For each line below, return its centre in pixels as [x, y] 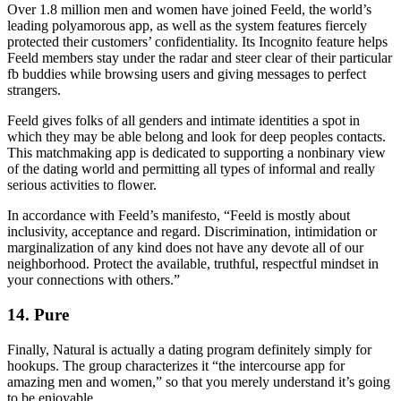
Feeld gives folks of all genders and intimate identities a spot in [183, 121]
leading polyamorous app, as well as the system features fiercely [187, 26]
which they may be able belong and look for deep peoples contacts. [196, 137]
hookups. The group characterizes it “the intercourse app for [176, 365]
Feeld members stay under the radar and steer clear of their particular [200, 58]
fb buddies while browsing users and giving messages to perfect [187, 74]
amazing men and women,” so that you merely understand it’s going [199, 381]
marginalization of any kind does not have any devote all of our [185, 248]
